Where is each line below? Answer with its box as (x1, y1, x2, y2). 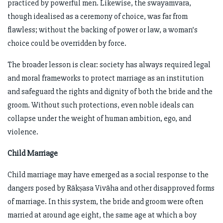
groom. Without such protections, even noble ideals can (7, 100, 194, 111)
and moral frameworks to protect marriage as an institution (7, 73, 204, 84)
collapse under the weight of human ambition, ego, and (7, 113, 191, 124)
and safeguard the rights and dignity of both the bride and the (7, 87, 213, 97)
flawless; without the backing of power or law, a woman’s (7, 25, 198, 35)
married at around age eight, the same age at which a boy (7, 210, 197, 221)
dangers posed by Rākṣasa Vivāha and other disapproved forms (7, 183, 215, 194)
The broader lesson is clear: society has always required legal (7, 60, 211, 70)
